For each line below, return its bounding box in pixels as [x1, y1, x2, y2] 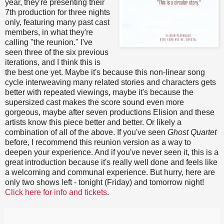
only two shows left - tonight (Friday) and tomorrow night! [5, 178, 204, 187]
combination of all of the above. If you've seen [5, 128, 167, 137]
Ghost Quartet [167, 128, 216, 137]
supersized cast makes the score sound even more [5, 98, 184, 107]
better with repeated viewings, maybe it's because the [5, 88, 193, 97]
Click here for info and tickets [5, 188, 107, 197]
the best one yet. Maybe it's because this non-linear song [5, 68, 205, 77]
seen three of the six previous [5, 48, 108, 57]
